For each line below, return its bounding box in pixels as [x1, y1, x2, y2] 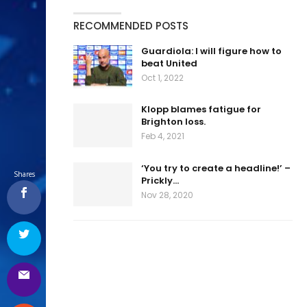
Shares [13, 169, 35, 179]
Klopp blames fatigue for [141, 103, 261, 116]
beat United [141, 56, 197, 70]
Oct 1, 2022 [141, 71, 184, 84]
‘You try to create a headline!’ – [141, 161, 291, 175]
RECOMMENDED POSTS [73, 18, 188, 33]
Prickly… [141, 173, 179, 187]
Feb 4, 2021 [141, 130, 184, 143]
